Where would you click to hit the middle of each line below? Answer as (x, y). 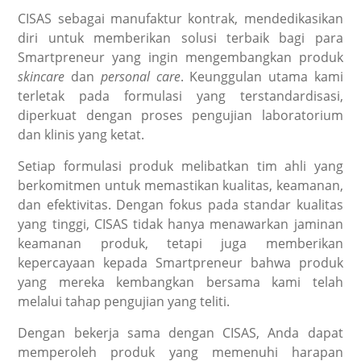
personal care (140, 76)
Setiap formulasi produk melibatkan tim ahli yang (180, 166)
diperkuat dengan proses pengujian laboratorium (180, 115)
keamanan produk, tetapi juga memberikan (180, 243)
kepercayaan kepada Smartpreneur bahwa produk (180, 262)
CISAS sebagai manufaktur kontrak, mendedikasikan (180, 18)
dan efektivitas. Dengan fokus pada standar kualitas (180, 204)
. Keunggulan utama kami (261, 76)
